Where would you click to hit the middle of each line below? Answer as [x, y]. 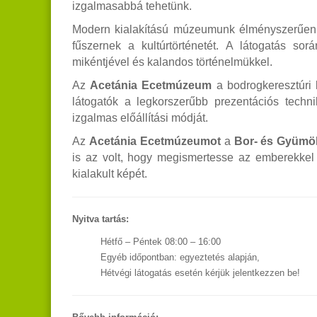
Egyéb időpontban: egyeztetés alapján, [180, 257]
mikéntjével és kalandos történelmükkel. [172, 62]
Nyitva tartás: [100, 219]
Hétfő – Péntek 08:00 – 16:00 [161, 241]
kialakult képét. [110, 173]
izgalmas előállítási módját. [140, 117]
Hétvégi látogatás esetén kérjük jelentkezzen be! [200, 272]
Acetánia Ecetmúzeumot [155, 141]
